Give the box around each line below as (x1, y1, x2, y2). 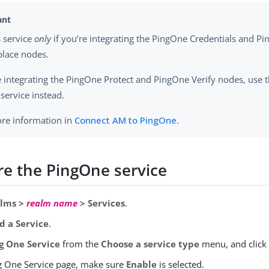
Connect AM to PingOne (74, 114, 177, 127)
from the (60, 238, 101, 250)
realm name (26, 197, 78, 210)
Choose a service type (101, 238, 200, 250)
